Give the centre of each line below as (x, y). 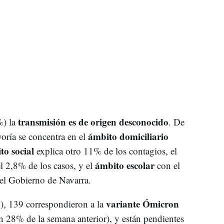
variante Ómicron (141, 203)
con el (168, 165)
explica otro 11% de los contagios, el (106, 150)
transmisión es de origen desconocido (93, 121)
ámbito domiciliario (128, 136)
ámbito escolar (126, 165)
